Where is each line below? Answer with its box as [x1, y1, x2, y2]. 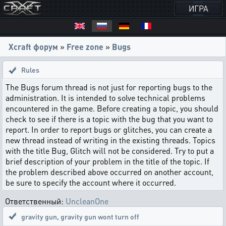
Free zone [67, 41, 103, 52]
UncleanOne [66, 196, 108, 206]
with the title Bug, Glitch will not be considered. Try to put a [6, 145, 214, 156]
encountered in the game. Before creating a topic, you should [6, 103, 218, 114]
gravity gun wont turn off [61, 212, 139, 221]
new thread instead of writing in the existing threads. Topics [6, 135, 215, 145]
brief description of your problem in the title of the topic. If [6, 156, 209, 166]
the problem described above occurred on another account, [6, 166, 213, 177]
